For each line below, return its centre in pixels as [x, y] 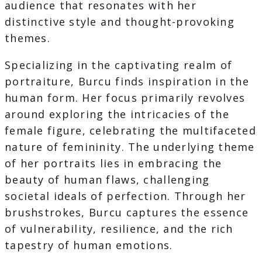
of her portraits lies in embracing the [113, 163]
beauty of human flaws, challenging [107, 180]
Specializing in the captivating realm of [119, 65]
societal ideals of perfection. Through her [125, 196]
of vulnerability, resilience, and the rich [119, 229]
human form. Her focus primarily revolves [125, 98]
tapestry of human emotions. [89, 245]
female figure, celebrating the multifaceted [131, 131]
